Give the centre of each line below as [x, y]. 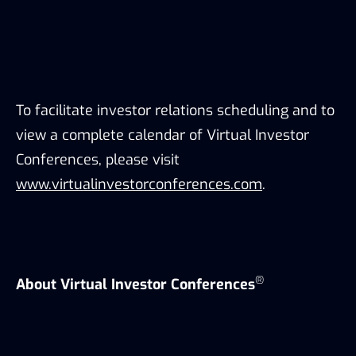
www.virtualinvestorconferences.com [139, 184]
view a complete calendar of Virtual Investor [163, 135]
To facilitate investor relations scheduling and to [175, 110]
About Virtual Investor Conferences [135, 284]
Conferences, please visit [98, 159]
